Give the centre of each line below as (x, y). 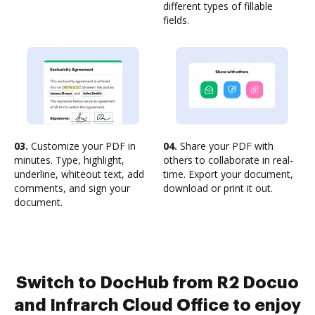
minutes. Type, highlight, (69, 160)
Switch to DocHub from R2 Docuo (157, 283)
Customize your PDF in (82, 146)
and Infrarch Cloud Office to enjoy (157, 305)
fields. (176, 20)
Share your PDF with (225, 146)
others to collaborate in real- (228, 160)
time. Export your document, (228, 174)
